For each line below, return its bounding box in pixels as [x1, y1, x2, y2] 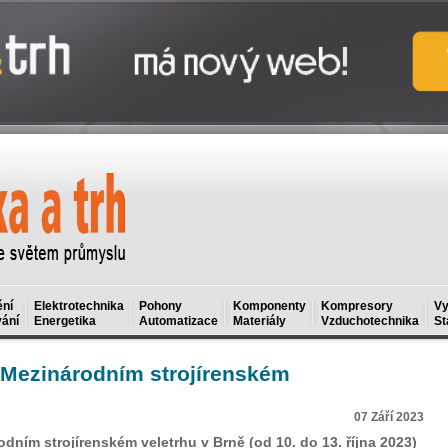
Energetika [34, 314, 96, 328]
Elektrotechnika [34, 299, 124, 313]
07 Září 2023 [354, 410, 424, 424]
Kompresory [321, 299, 393, 313]
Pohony [139, 299, 182, 313]
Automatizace [139, 314, 218, 328]
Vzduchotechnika [321, 314, 419, 328]
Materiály [233, 314, 286, 328]
